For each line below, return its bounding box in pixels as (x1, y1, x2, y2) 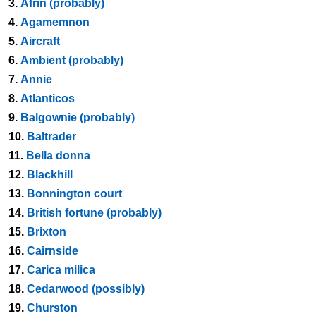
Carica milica (27, 264, 95, 276)
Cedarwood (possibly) (27, 283, 145, 295)
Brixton (27, 226, 66, 238)
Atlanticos (20, 92, 75, 104)
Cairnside (27, 245, 78, 257)
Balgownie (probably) (20, 111, 135, 123)
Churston (27, 302, 78, 314)
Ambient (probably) (20, 54, 123, 66)
